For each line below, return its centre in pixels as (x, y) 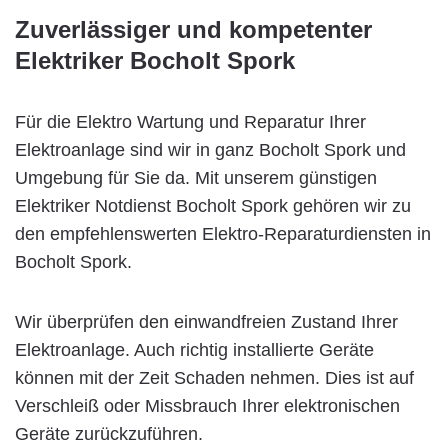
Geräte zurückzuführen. (109, 433)
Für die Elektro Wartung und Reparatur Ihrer (190, 121)
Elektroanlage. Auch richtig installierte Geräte (194, 349)
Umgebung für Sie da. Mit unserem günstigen (196, 177)
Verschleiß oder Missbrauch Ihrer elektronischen (207, 405)
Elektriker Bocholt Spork (155, 60)
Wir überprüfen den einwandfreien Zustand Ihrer (206, 321)
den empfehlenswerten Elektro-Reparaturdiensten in (223, 233)
